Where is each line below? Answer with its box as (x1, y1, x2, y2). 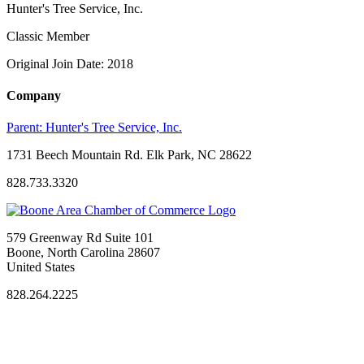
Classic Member (6, 28, 89, 43)
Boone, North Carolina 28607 (6, 245, 160, 260)
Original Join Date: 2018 (6, 56, 133, 71)
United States (6, 260, 75, 275)
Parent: (6, 120, 45, 135)
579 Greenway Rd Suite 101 (6, 231, 154, 245)
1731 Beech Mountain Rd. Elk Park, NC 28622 (6, 148, 252, 162)
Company (6, 89, 61, 103)
